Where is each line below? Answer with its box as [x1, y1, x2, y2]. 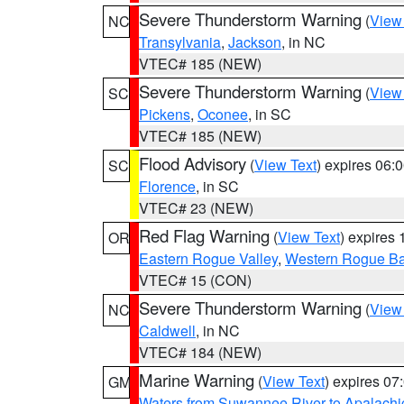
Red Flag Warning [139, 224, 270, 247]
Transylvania [139, 32, 221, 52]
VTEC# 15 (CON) [139, 270, 252, 290]
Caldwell [139, 320, 196, 341]
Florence [139, 176, 196, 197]
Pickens [139, 104, 190, 124]
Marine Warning [139, 368, 254, 391]
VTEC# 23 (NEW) [139, 197, 253, 218]
